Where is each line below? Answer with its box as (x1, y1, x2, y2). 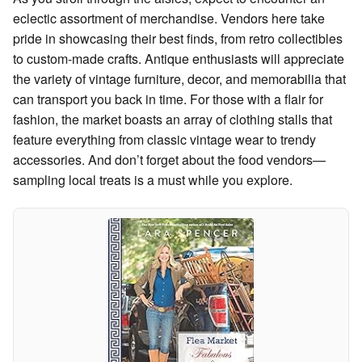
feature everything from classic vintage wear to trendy (13, 129, 316, 149)
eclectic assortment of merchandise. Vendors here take (13, 8, 325, 27)
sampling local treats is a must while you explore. (13, 170, 293, 189)
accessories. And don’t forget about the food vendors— (13, 149, 326, 169)
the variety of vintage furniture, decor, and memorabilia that (13, 69, 346, 88)
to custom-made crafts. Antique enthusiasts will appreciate (13, 48, 344, 68)
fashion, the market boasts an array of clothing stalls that (13, 109, 332, 128)
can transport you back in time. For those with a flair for (13, 89, 323, 108)
